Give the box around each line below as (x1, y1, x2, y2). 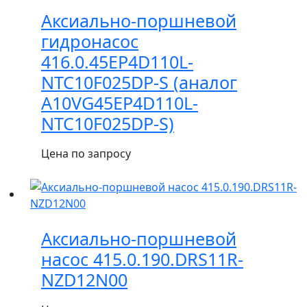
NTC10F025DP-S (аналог (41, 71, 237, 95)
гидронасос (41, 29, 138, 53)
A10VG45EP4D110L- (41, 91, 198, 115)
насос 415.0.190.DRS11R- (41, 247, 243, 271)
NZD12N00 (41, 267, 127, 291)
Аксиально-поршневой (41, 226, 236, 250)
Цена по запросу (41, 146, 131, 162)
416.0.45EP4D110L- (41, 50, 193, 74)
